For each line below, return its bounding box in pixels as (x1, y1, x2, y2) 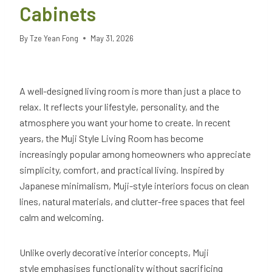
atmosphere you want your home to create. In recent (19, 117, 231, 129)
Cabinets (19, 2, 100, 25)
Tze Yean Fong (30, 33, 79, 44)
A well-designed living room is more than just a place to (19, 85, 241, 97)
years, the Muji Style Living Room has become (19, 132, 203, 144)
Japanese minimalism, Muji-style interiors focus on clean (19, 180, 249, 192)
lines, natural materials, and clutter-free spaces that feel (19, 195, 245, 208)
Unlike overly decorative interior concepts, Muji (19, 246, 209, 259)
